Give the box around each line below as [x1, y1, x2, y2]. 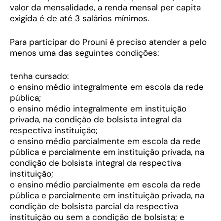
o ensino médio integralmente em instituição [10, 103, 186, 114]
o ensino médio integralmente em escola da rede [10, 81, 204, 93]
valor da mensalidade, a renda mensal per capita [10, 2, 201, 13]
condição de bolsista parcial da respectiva [10, 201, 178, 212]
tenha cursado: [10, 71, 69, 82]
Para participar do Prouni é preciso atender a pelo [10, 36, 207, 47]
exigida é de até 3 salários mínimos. [10, 13, 149, 24]
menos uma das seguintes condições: [10, 47, 159, 58]
